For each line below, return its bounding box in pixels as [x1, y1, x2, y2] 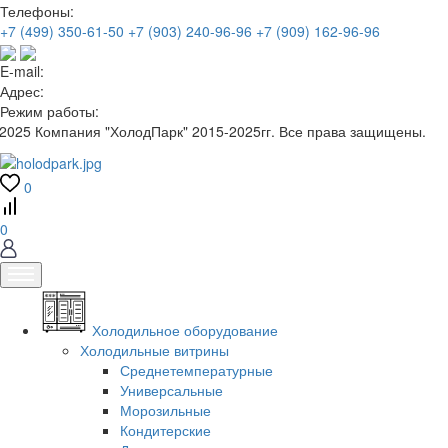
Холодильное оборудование [92, 320, 278, 341]
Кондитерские [120, 420, 211, 441]
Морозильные [120, 400, 211, 421]
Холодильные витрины [80, 340, 229, 361]
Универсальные [120, 380, 223, 401]
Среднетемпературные [120, 360, 273, 381]
